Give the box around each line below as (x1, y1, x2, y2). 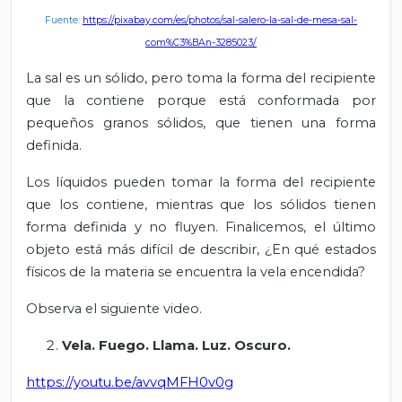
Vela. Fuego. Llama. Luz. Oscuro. (62, 336, 291, 354)
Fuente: (45, 13, 83, 26)
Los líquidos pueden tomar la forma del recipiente (26, 173, 376, 190)
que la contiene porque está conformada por (26, 92, 376, 109)
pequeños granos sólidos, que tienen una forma (26, 114, 376, 131)
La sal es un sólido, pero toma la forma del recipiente (26, 69, 376, 86)
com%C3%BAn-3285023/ (145, 36, 257, 48)
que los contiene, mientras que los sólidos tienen (26, 196, 376, 213)
